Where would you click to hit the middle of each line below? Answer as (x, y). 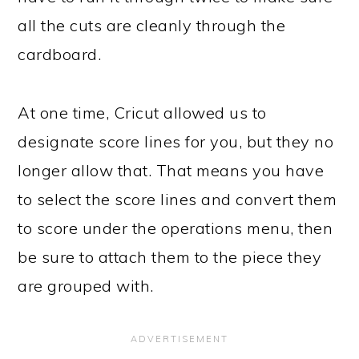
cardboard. (60, 54)
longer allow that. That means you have (171, 170)
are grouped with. (86, 285)
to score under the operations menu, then (175, 228)
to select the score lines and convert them (177, 199)
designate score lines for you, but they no (176, 141)
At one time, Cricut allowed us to (142, 112)
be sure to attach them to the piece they (170, 256)
